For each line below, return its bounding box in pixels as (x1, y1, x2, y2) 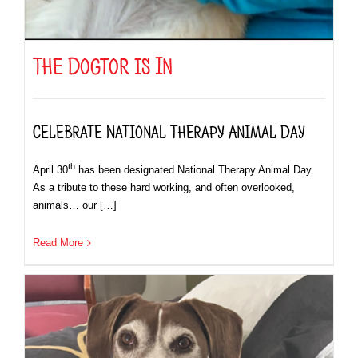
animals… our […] (33, 199, 117, 212)
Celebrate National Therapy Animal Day (33, 119, 305, 139)
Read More (33, 237, 83, 249)
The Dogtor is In (33, 50, 173, 74)
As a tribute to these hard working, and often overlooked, (33, 181, 295, 194)
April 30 (33, 164, 68, 177)
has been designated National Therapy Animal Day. (75, 164, 314, 177)
